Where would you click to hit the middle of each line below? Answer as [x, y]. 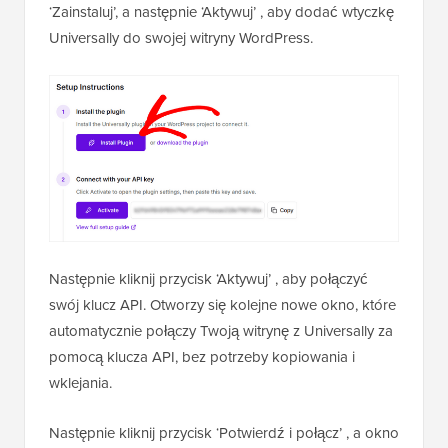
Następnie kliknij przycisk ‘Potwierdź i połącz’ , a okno [224, 433]
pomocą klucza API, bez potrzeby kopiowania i [202, 357]
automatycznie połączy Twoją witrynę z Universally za [221, 331]
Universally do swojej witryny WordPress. [181, 38]
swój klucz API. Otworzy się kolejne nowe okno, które [222, 305]
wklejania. [80, 383]
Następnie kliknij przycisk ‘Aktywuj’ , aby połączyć [208, 279]
